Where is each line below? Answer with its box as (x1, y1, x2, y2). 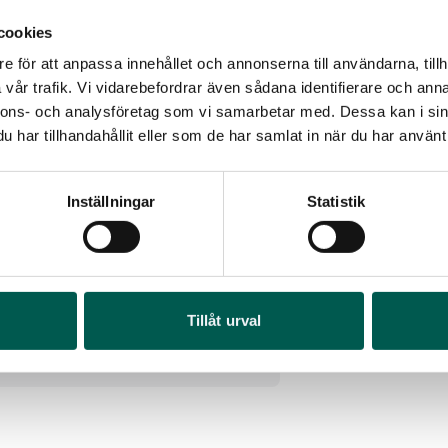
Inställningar (66, 192, 156, 210)
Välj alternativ (86, 353, 186, 372)
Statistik (307, 192, 365, 210)
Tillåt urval (186, 311, 262, 329)
